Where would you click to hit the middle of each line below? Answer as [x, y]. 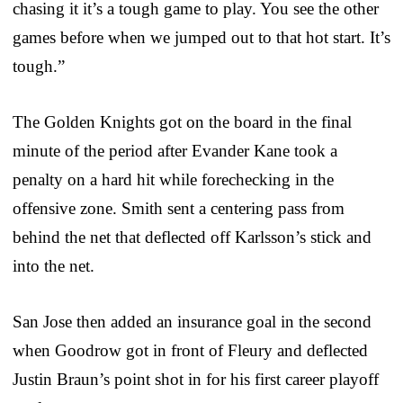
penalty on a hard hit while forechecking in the [173, 179]
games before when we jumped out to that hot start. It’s [201, 37]
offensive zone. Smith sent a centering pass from [179, 208]
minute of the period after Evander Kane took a [175, 150]
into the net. [54, 265]
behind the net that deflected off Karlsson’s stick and [192, 237]
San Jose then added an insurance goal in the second [192, 321]
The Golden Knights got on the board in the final [182, 121]
